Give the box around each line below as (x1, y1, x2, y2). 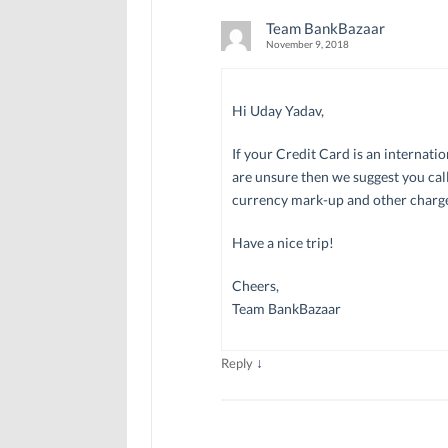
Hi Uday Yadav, (231, 101, 324, 119)
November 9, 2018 (265, 37, 349, 50)
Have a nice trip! (231, 233, 334, 251)
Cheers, (231, 276, 279, 294)
